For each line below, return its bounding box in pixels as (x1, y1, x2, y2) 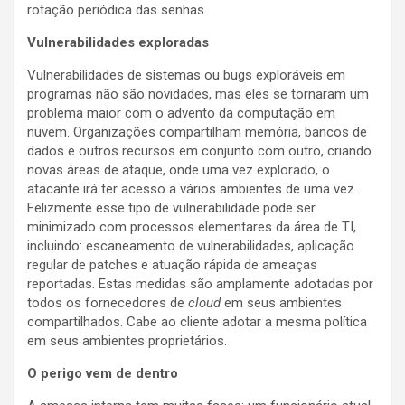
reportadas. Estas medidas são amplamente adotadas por (27, 276, 373, 293)
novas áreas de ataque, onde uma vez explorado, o (27, 162, 330, 179)
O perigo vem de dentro (27, 365, 178, 382)
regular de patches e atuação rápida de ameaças (27, 257, 317, 274)
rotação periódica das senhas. (27, 2, 207, 19)
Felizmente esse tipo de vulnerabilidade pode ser (27, 200, 316, 217)
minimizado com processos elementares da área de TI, (27, 219, 356, 236)
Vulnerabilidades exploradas (27, 34, 209, 52)
